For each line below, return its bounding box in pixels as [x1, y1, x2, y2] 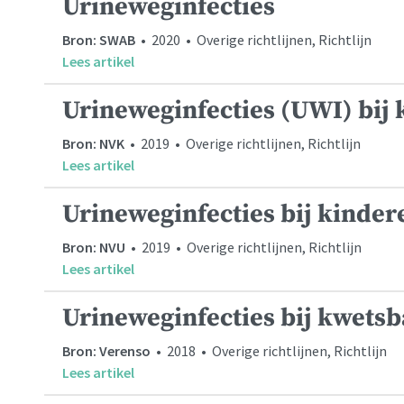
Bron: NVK [62, 133, 124, 152]
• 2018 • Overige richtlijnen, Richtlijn [151, 341, 387, 360]
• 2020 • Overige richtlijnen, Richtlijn [135, 30, 372, 49]
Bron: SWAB [62, 30, 135, 49]
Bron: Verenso [62, 341, 151, 360]
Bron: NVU [62, 237, 125, 256]
